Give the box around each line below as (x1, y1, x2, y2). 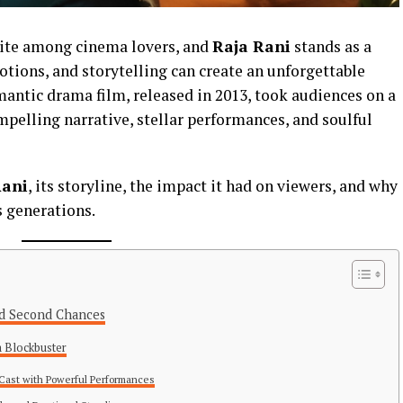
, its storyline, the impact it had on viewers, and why (28, 175, 398, 197)
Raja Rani (212, 36, 291, 58)
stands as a (291, 36, 372, 58)
